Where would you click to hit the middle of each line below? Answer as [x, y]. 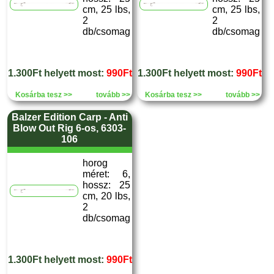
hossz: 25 [106, 185]
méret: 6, [106, 174]
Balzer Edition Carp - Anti [69, 117]
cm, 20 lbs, [106, 196]
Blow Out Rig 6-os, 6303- [69, 128]
